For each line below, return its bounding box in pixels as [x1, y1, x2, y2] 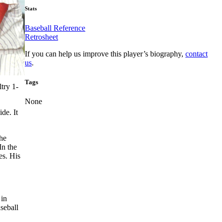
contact [185, 49, 208, 58]
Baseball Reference [25, 23, 86, 32]
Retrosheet [25, 32, 58, 41]
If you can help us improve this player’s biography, [25, 49, 186, 58]
